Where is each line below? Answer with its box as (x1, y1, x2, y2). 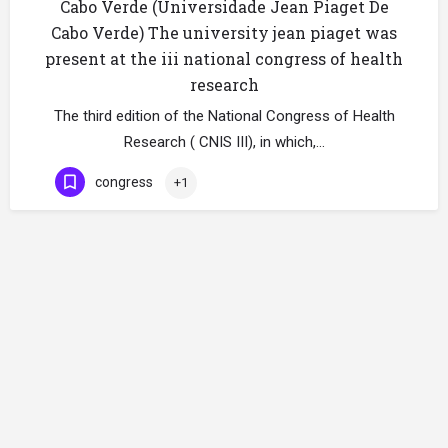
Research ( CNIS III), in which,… (123, 133, 325, 151)
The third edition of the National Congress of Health (53, 107, 395, 125)
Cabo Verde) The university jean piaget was (51, 22, 397, 43)
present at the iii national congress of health (45, 48, 403, 69)
